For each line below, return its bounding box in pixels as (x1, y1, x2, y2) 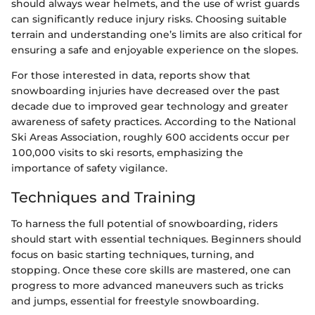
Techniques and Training (11, 188, 195, 206)
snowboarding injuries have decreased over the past (11, 84, 280, 97)
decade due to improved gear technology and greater (11, 99, 288, 112)
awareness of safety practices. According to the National (11, 115, 296, 128)
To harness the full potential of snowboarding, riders (11, 217, 278, 230)
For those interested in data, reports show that (11, 68, 250, 82)
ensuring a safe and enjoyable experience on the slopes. (11, 43, 298, 56)
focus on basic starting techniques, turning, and (11, 248, 255, 261)
